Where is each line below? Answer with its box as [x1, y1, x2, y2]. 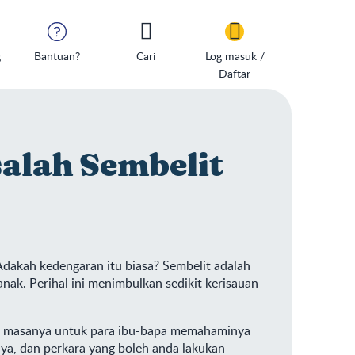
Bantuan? [34, 48, 80, 63]
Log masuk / [204, 48, 265, 63]
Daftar [219, 66, 250, 81]
